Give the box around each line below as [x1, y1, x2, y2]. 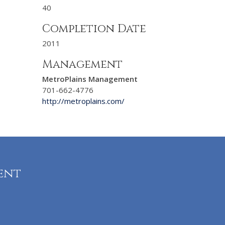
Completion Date [42, 22, 146, 36]
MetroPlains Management [42, 74, 138, 84]
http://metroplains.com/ [42, 96, 125, 106]
